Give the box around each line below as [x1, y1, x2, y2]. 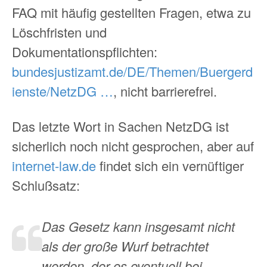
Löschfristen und [12, 22, 107, 41]
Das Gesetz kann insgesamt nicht [42, 217, 235, 236]
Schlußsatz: [12, 176, 80, 195]
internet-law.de [12, 156, 96, 175]
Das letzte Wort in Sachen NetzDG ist [12, 117, 229, 136]
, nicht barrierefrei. [113, 81, 217, 100]
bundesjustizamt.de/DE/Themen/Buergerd [12, 61, 253, 80]
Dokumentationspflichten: [12, 42, 157, 61]
